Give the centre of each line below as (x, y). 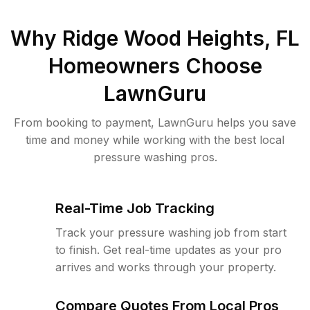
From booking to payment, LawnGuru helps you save (155, 122)
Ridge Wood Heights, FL (181, 38)
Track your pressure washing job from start (171, 232)
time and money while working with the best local (155, 140)
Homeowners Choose (155, 66)
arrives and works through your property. (166, 267)
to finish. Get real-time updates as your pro (168, 250)
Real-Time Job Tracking (135, 208)
